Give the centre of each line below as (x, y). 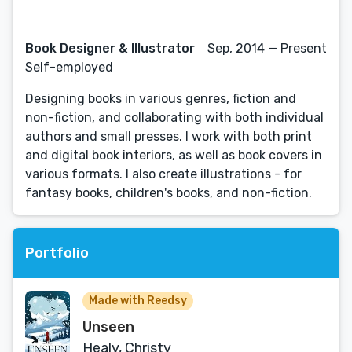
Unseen (108, 327)
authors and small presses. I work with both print (169, 136)
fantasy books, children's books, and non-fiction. (169, 193)
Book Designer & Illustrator (110, 48)
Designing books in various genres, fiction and (161, 99)
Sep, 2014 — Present (267, 48)
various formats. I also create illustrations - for (163, 174)
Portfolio (57, 253)
